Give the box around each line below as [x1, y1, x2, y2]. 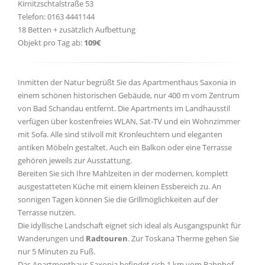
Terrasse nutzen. [18, 207, 76, 218]
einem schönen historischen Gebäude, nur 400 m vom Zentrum [18, 90, 240, 101]
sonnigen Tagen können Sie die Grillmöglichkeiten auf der [18, 194, 218, 205]
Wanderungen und [18, 233, 86, 244]
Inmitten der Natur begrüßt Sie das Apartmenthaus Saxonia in [18, 77, 236, 88]
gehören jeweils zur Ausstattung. [18, 155, 132, 166]
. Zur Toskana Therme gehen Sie [128, 233, 239, 244]
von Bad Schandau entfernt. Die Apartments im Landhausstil [18, 103, 230, 114]
